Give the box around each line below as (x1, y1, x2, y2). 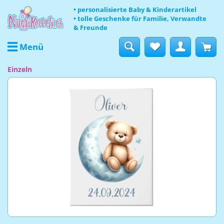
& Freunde (73, 23, 107, 32)
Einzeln (7, 64, 32, 74)
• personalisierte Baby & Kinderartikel (73, 5, 196, 14)
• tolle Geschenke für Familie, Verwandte (73, 14, 206, 23)
